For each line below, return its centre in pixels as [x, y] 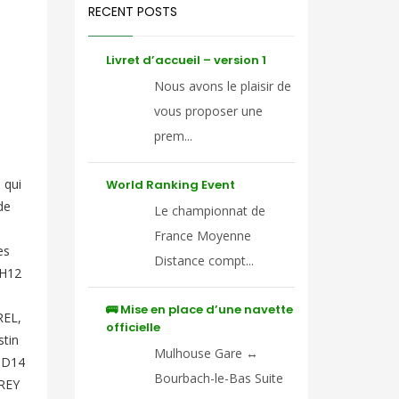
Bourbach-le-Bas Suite [218, 378]
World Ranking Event [170, 185]
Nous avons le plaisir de [222, 86]
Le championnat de [209, 211]
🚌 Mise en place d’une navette [199, 309]
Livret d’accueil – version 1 [186, 60]
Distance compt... [204, 261]
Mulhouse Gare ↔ [206, 353]
